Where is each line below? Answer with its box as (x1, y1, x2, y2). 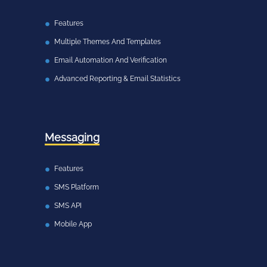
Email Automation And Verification (54, 56, 167, 64)
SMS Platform (54, 183, 99, 191)
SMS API (54, 201, 82, 210)
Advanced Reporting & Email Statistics (54, 74, 181, 83)
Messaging (45, 131, 100, 144)
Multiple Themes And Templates (54, 38, 161, 46)
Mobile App (54, 220, 92, 228)
